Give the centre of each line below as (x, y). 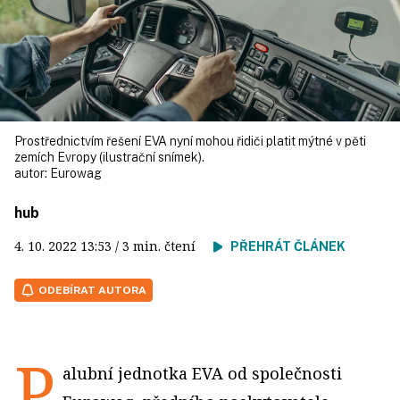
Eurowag (76, 173)
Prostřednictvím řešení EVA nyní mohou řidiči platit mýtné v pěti (190, 141)
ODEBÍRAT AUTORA (92, 290)
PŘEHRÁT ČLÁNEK (288, 246)
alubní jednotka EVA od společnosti (202, 373)
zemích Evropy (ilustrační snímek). (109, 157)
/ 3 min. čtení (162, 246)
